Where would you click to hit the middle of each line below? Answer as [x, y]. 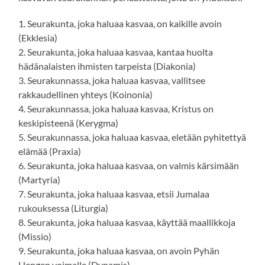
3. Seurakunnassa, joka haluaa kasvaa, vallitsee [112, 80]
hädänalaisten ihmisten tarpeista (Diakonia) [107, 66]
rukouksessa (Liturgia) [64, 208]
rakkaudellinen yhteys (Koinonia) [86, 95]
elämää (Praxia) [50, 151]
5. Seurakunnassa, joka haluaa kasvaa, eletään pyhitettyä [132, 137]
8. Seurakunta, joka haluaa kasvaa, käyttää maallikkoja [127, 222]
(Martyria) [40, 180]
